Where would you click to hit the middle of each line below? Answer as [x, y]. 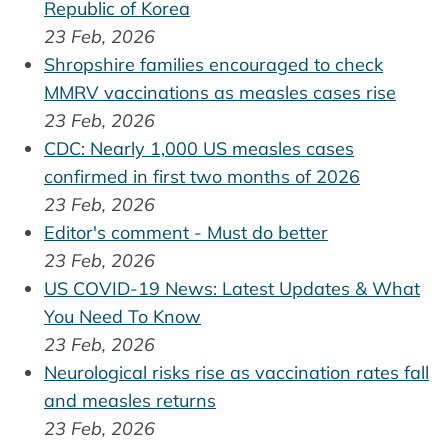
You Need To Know [122, 316]
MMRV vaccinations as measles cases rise [220, 92]
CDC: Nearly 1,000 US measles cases [199, 148]
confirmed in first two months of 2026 [202, 176]
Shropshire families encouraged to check [213, 64]
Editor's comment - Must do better [186, 232]
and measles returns [130, 400]
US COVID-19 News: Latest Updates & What [232, 288]
